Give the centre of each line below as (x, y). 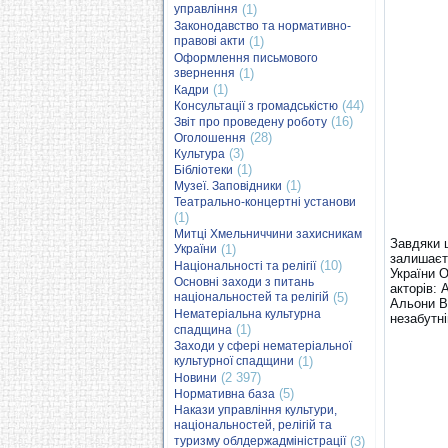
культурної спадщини (234, 361)
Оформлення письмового (246, 58)
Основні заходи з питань (244, 282)
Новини (195, 378)
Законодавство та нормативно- (262, 26)
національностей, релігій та (253, 425)
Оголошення (210, 138)
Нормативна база (224, 394)
